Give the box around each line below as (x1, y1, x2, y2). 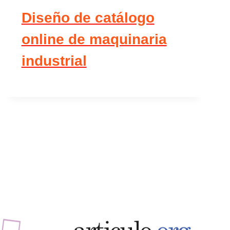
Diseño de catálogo (21, 10, 155, 26)
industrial (21, 53, 87, 69)
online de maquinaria (21, 31, 167, 48)
